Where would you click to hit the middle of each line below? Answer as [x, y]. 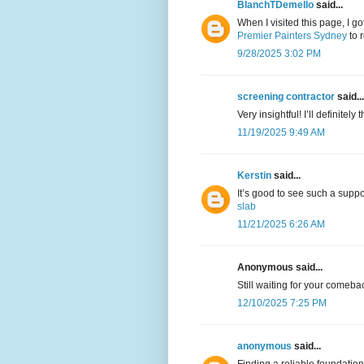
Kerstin [254, 176]
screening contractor [286, 97]
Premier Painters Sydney [292, 36]
